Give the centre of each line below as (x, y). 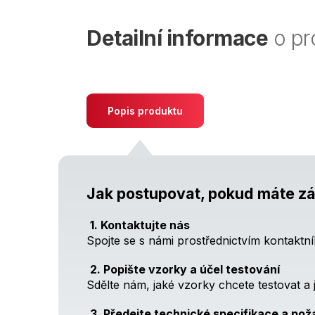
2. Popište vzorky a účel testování (185, 269)
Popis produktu (145, 110)
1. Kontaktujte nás (140, 225)
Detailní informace (177, 38)
